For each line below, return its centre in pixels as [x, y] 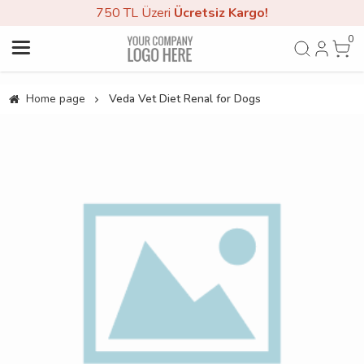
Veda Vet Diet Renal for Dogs [184, 99]
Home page [55, 99]
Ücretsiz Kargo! [221, 13]
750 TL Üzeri [135, 13]
